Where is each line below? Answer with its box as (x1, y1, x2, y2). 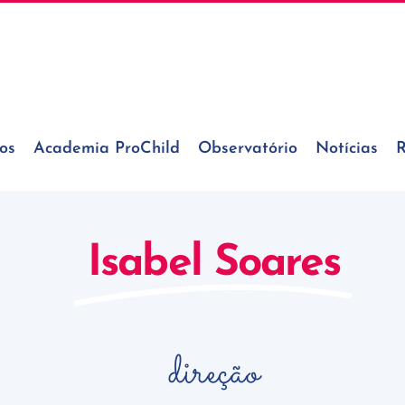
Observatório (198, 140, 297, 157)
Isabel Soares (88, 242, 341, 287)
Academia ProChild (33, 140, 180, 157)
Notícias (316, 140, 378, 157)
